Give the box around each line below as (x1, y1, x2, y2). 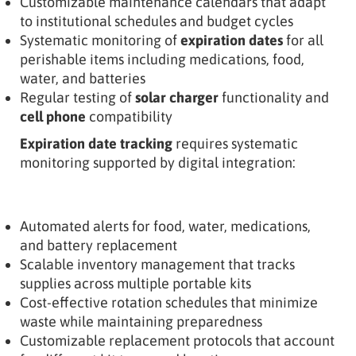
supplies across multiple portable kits (20, 274, 251, 292)
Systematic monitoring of (20, 31, 180, 48)
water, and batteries (20, 69, 145, 87)
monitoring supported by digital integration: (20, 153, 296, 171)
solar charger (135, 88, 219, 106)
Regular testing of (20, 88, 135, 106)
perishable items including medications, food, (20, 50, 304, 68)
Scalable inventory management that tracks (20, 255, 295, 273)
